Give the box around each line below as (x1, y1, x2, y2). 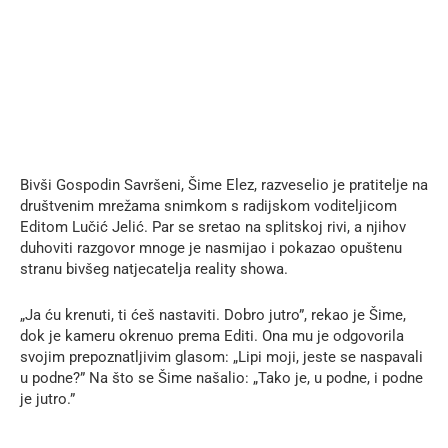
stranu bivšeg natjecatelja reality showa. (20, 259, 288, 278)
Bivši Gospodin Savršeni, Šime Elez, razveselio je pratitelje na (20, 175, 428, 194)
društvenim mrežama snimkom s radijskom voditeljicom (20, 196, 397, 215)
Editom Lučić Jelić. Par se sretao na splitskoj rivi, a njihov (20, 217, 406, 236)
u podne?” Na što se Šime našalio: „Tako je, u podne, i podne (20, 368, 423, 387)
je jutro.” (20, 389, 75, 408)
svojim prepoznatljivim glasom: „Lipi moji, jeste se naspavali (20, 347, 423, 366)
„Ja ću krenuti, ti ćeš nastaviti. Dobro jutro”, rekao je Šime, (20, 305, 406, 324)
